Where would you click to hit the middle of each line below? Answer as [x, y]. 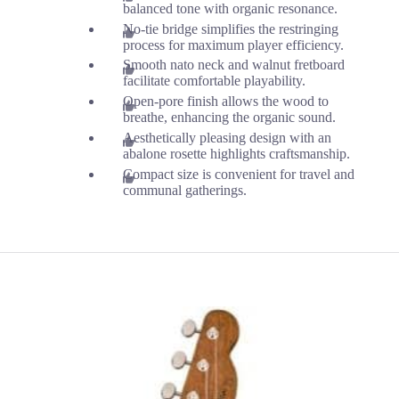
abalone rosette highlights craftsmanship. [237, 153]
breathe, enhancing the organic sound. [230, 118]
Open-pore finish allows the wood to [226, 102]
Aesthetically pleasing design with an [228, 137]
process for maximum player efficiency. [234, 45]
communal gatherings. [185, 190]
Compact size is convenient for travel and [239, 174]
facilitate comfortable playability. [215, 81]
